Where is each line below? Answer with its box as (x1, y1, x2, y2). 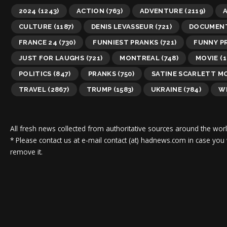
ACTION (76, 7, 104, 15)
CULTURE (19, 22, 52, 30)
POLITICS (19, 69, 52, 78)
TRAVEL (19, 85, 47, 93)
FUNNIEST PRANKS (93, 38, 159, 46)
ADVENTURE (139, 7, 183, 15)
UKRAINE (150, 85, 182, 93)
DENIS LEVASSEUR (91, 22, 154, 30)
